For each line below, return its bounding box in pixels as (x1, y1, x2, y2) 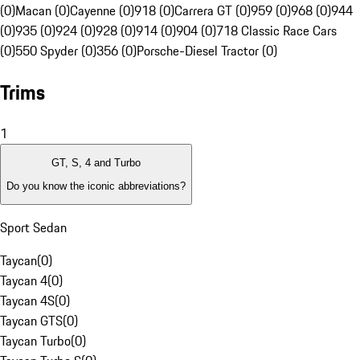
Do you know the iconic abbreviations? (6, 179, 186, 192)
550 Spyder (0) (15, 41, 96, 61)
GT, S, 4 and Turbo (51, 157, 141, 170)
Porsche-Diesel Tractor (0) (137, 41, 277, 61)
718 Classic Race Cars (216, 21, 337, 41)
